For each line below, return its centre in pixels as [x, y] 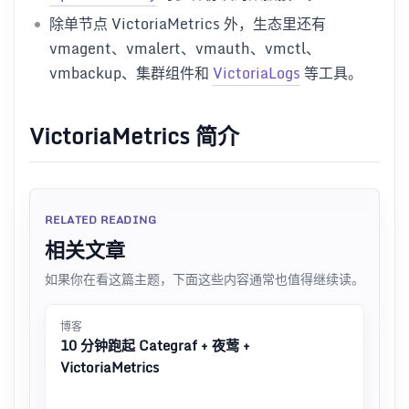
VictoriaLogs [257, 73]
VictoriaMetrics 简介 [134, 135]
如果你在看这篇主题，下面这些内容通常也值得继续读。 [204, 278]
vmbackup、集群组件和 [131, 73]
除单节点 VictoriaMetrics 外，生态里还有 [188, 24]
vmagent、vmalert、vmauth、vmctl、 [185, 49]
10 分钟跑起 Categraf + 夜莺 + [155, 345]
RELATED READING [101, 219]
